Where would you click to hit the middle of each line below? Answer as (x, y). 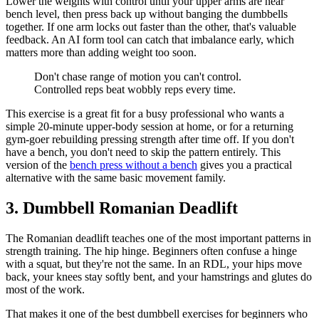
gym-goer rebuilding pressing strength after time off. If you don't (150, 139)
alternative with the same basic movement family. (116, 177)
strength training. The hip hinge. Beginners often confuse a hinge (151, 251)
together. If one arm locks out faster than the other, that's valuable (151, 26)
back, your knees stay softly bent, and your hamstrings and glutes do (159, 276)
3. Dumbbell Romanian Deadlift (122, 208)
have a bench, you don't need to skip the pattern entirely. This (143, 152)
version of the (38, 164)
